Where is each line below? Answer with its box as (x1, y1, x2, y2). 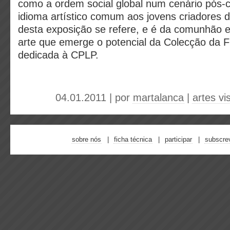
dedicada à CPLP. (18, 49, 99, 61)
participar (165, 136, 192, 143)
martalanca (133, 92, 184, 103)
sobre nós (72, 136, 101, 143)
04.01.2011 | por (55, 92, 133, 103)
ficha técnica (114, 136, 152, 143)
